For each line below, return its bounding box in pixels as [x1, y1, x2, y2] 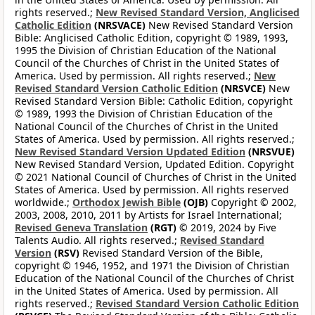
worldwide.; [15, 195, 72, 210]
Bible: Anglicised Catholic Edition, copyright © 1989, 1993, [15, 31, 288, 45]
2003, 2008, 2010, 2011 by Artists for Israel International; [15, 208, 282, 222]
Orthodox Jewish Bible [72, 195, 181, 210]
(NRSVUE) [245, 145, 295, 159]
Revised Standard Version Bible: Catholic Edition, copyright [15, 94, 292, 108]
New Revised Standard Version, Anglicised [96, 6, 300, 20]
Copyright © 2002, [208, 195, 297, 210]
